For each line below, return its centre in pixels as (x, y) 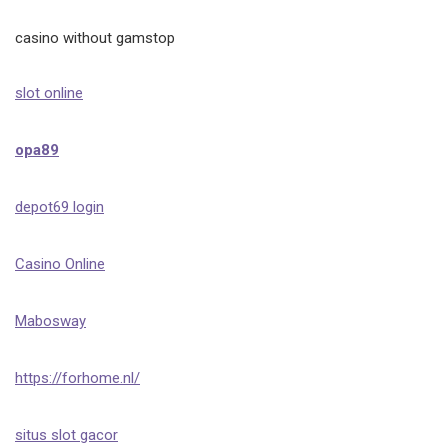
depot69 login (59, 207)
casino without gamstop (95, 38)
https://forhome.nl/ (77, 378)
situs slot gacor (66, 435)
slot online (49, 93)
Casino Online (60, 264)
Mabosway (50, 321)
